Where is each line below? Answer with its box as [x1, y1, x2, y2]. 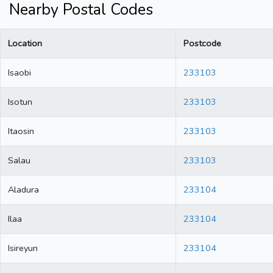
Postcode [183, 37, 221, 50]
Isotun [8, 96, 32, 108]
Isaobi [8, 66, 31, 79]
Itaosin [8, 125, 34, 138]
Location [8, 37, 42, 50]
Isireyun [8, 242, 38, 255]
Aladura [8, 183, 39, 196]
